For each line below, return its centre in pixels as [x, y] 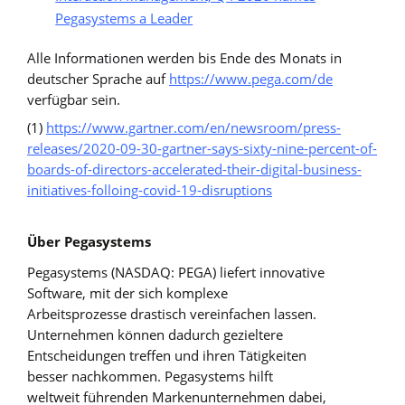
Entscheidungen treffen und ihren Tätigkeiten [167, 355]
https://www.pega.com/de [251, 78]
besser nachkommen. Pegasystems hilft [150, 376]
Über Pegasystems [89, 241]
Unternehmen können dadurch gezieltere [155, 334]
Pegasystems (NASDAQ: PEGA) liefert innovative [176, 272]
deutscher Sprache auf [98, 78]
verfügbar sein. [74, 99]
